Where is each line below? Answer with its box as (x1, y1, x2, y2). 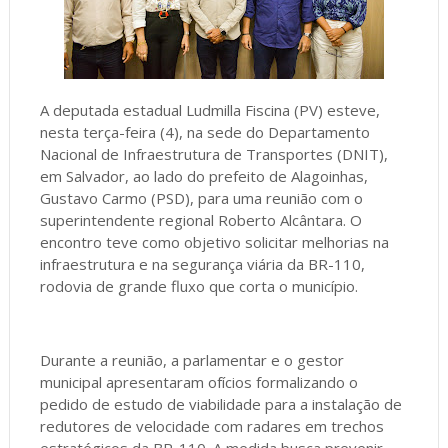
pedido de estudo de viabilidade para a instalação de (39, 394, 402, 415)
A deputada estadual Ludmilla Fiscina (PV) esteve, (39, 100, 380, 121)
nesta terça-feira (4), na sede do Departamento (39, 122, 370, 143)
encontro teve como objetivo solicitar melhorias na (39, 232, 389, 253)
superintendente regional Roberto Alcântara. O (39, 210, 362, 231)
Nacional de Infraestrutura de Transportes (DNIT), (39, 144, 388, 165)
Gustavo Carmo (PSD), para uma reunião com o (39, 188, 363, 209)
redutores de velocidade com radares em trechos (39, 416, 384, 437)
